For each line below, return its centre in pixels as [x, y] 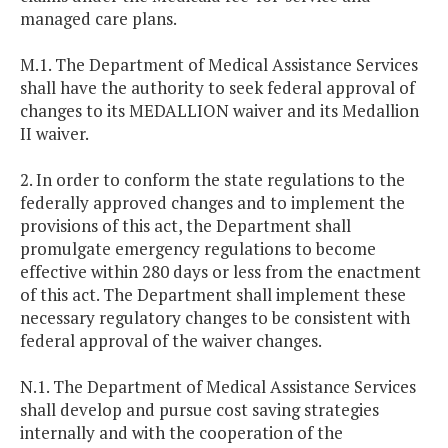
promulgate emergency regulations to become [198, 249]
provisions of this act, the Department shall [185, 226]
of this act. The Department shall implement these [213, 295]
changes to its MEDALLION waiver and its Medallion [219, 111]
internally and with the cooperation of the [181, 433]
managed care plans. [98, 19]
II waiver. [54, 134]
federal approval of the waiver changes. [171, 341]
